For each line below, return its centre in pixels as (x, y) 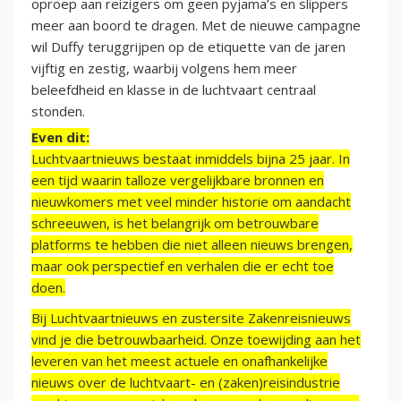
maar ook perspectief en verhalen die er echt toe (183, 266)
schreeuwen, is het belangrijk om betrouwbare (175, 223)
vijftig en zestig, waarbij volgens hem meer (164, 68)
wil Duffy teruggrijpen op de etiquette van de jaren (188, 47)
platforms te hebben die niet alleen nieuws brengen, (192, 245)
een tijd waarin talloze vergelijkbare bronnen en (178, 180)
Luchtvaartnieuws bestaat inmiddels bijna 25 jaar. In (191, 159)
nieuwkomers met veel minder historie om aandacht (191, 202)
